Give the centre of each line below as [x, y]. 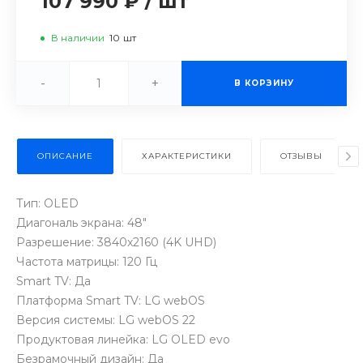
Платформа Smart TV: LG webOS [111, 301]
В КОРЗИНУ [264, 83]
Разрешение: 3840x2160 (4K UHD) [116, 243]
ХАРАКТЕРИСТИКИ [187, 156]
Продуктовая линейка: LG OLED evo [123, 340]
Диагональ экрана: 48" [81, 223]
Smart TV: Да [53, 282]
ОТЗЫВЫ [301, 156]
